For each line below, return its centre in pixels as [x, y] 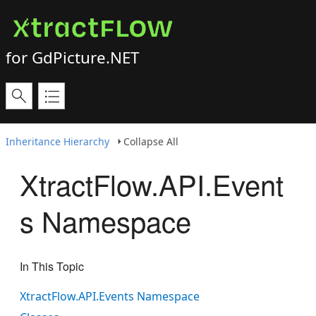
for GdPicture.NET [72, 57]
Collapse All [151, 141]
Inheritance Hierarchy [57, 141]
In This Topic [52, 266]
